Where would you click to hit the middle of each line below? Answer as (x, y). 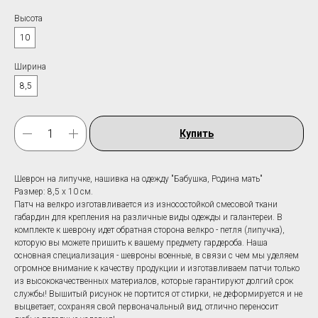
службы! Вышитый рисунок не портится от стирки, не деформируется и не (158, 294)
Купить (197, 134)
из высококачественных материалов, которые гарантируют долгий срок (154, 281)
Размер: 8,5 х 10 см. (54, 192)
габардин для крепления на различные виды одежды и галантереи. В (148, 218)
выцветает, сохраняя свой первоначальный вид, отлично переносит (146, 307)
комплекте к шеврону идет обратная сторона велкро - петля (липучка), (149, 230)
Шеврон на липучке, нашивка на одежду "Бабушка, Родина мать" (138, 179)
